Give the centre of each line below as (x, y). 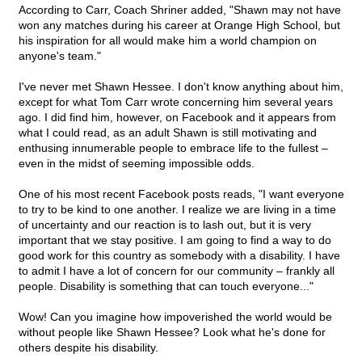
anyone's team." (60, 56)
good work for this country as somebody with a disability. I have (179, 256)
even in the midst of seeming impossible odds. (137, 164)
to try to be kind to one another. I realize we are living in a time (177, 210)
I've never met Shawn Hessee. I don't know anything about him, (181, 87)
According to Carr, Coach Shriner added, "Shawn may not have (180, 10)
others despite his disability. (88, 348)
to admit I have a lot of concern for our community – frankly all (177, 271)
